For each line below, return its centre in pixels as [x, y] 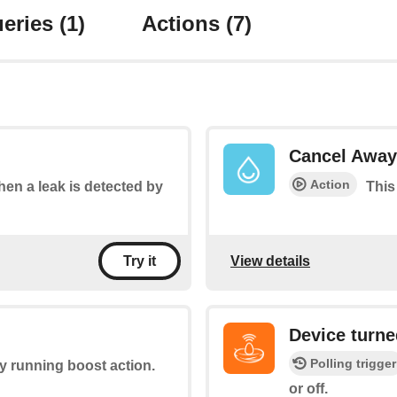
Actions [184, 24]
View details [270, 261]
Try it [140, 261]
